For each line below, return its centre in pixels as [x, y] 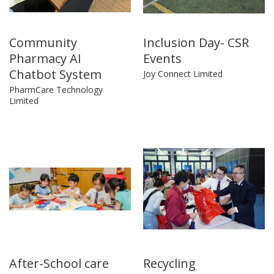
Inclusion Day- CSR [196, 43]
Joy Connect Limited [183, 74]
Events [162, 59]
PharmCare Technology [56, 90]
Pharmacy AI [45, 59]
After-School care [59, 264]
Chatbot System [55, 75]
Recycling [169, 264]
